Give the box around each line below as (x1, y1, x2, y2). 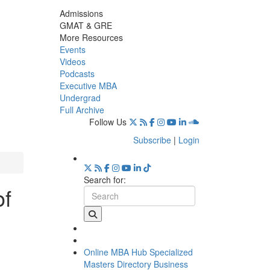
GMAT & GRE (59, 19, 112, 31)
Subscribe (133, 133, 171, 146)
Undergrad (59, 91, 101, 104)
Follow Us (89, 115, 127, 128)
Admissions (59, 7, 103, 19)
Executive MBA (59, 79, 117, 92)
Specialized (149, 245, 193, 258)
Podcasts (59, 67, 95, 80)
